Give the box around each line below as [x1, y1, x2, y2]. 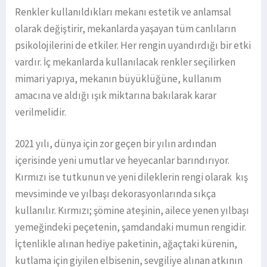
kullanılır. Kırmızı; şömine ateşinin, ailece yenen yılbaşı [15, 203, 249, 217]
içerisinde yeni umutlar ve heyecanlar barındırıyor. [15, 153, 229, 167]
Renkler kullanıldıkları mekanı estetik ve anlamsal [15, 5, 231, 18]
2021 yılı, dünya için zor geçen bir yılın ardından [15, 136, 216, 150]
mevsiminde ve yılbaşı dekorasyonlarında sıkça [15, 187, 216, 200]
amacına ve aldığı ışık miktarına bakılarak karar [15, 88, 216, 102]
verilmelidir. [15, 105, 68, 119]
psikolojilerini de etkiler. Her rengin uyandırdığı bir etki [15, 38, 251, 52]
